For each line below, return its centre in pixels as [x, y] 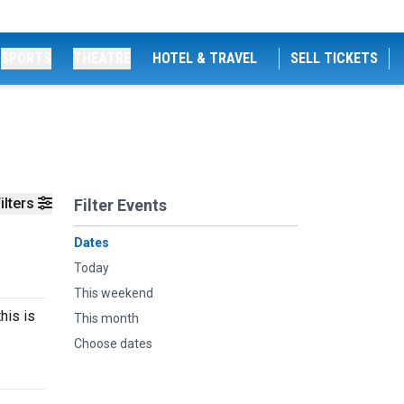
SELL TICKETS [334, 58]
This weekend [114, 293]
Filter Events [120, 205]
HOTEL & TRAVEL [205, 58]
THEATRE [102, 58]
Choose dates [113, 344]
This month [106, 318]
